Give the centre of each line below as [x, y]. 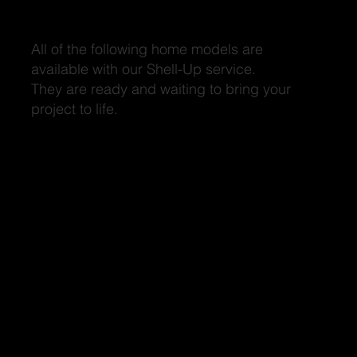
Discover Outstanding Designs [99, 18]
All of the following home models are [147, 49]
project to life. [76, 108]
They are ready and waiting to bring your [161, 88]
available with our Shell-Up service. [143, 69]
